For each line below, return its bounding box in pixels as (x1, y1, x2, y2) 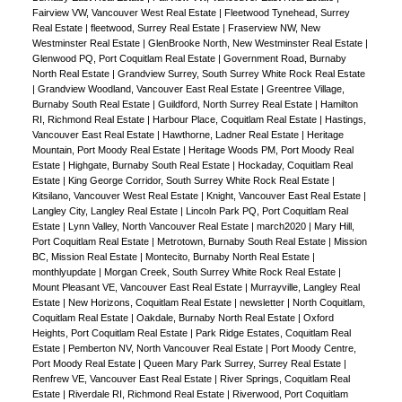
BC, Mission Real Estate (31, 250, 140, 262)
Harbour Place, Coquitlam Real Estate (152, 113, 319, 125)
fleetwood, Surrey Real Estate (90, 22, 223, 33)
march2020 (256, 220, 309, 232)
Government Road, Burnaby (223, 52, 346, 64)
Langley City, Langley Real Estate (31, 205, 180, 216)
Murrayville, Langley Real (249, 281, 360, 293)
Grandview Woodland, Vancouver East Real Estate (37, 83, 261, 94)
